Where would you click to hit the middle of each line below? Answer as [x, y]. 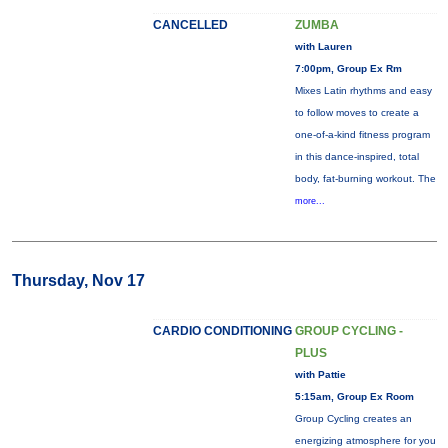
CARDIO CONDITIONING [222, 331]
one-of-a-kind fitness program [362, 134]
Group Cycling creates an [353, 418]
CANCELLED [190, 25]
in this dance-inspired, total [356, 156]
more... [309, 201]
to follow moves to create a [356, 112]
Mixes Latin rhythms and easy [363, 90]
